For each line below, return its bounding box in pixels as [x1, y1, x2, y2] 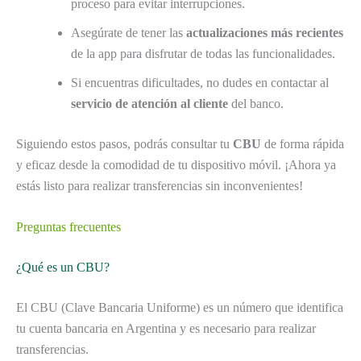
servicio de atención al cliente [71, 96, 228, 110]
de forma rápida [261, 136, 344, 151]
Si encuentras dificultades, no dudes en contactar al [71, 75, 329, 89]
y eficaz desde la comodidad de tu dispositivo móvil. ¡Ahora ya [16, 157, 336, 172]
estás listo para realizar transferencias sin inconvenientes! [16, 178, 303, 193]
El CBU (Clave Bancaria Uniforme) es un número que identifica [16, 301, 343, 315]
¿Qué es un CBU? [16, 260, 110, 275]
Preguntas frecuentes [16, 220, 121, 234]
